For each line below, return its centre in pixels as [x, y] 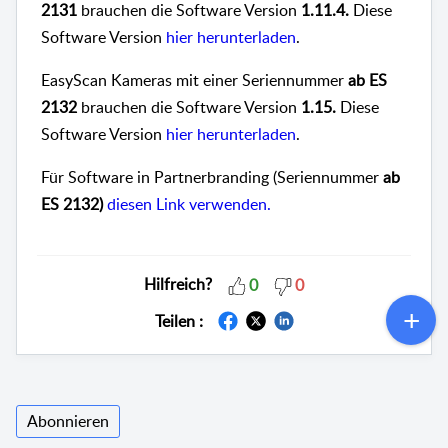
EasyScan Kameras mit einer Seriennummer [194, 80]
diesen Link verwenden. [189, 204]
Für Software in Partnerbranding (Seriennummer [212, 177]
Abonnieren [68, 421]
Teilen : [178, 320]
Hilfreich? [178, 284]
